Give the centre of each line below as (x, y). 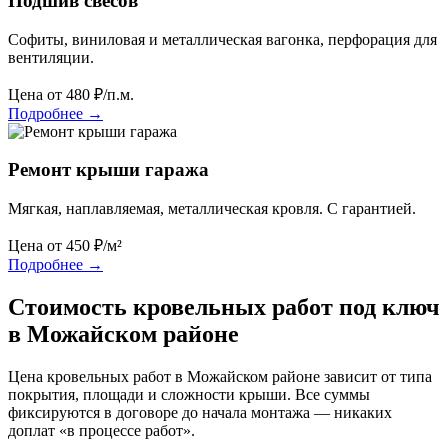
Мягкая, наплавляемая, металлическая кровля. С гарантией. (212, 209)
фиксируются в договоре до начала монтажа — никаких (200, 412)
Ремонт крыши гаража (108, 170)
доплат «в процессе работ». (101, 430)
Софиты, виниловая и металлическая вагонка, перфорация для (222, 39)
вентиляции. (51, 57)
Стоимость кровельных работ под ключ (224, 307)
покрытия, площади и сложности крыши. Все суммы (189, 394)
